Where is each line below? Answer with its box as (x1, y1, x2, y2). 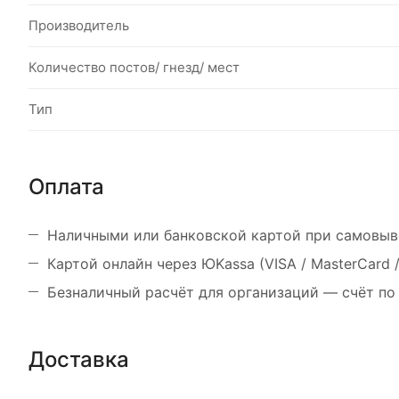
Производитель (28, 16, 129, 34)
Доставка (28, 346, 129, 373)
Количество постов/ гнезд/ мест (28, 58, 240, 76)
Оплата (28, 174, 104, 200)
